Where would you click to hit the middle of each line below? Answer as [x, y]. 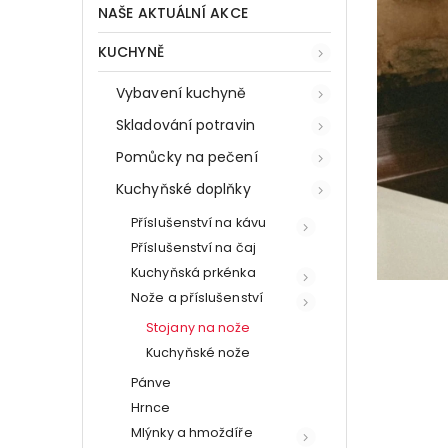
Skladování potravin [185, 124]
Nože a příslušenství [197, 297]
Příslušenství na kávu [199, 222]
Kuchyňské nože [198, 352]
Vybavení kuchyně [181, 92]
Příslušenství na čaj [193, 247]
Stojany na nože [198, 327]
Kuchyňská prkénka [193, 272]
